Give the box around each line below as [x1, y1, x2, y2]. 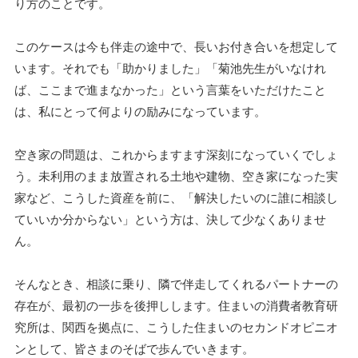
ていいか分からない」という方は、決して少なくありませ [14, 210, 326, 227]
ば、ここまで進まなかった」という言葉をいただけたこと [14, 81, 326, 97]
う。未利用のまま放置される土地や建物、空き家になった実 [14, 167, 338, 184]
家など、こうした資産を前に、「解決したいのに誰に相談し [14, 189, 338, 205]
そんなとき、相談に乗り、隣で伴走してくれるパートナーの [14, 275, 338, 292]
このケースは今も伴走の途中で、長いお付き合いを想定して [14, 38, 338, 54]
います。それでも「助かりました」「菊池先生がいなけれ [14, 59, 326, 76]
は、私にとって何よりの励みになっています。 [14, 102, 266, 119]
